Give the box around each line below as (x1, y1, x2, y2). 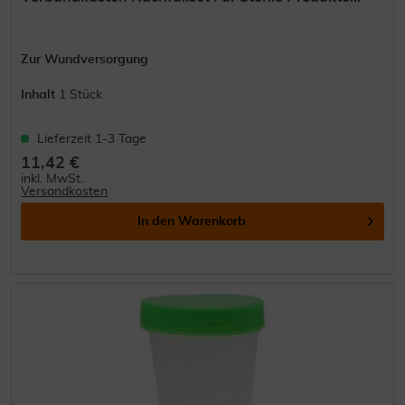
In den (137, 214, 175, 228)
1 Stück (59, 88, 103, 101)
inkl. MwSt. (21, 172, 84, 185)
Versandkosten (21, 184, 108, 198)
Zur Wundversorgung (21, 52, 149, 66)
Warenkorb (178, 214, 247, 228)
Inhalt (21, 88, 60, 101)
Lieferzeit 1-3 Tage (37, 132, 147, 146)
